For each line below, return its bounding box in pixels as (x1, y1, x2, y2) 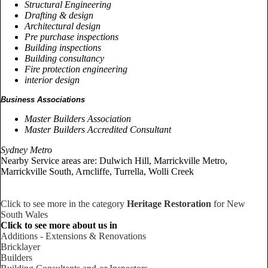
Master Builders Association (25, 113, 131, 124)
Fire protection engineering (25, 63, 127, 74)
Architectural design (25, 20, 100, 31)
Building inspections (25, 42, 101, 53)
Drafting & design (25, 10, 93, 20)
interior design (25, 74, 80, 85)
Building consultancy (25, 53, 104, 63)
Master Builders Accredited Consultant (25, 124, 171, 135)
